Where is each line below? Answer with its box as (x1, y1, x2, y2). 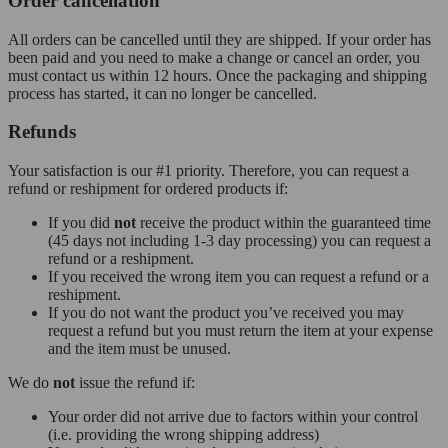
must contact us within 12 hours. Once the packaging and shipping (8, 66, 427, 84)
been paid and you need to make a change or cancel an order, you (8, 48, 420, 66)
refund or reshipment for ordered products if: (8, 180, 288, 197)
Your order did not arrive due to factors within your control (48, 408, 418, 425)
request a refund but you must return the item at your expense (48, 322, 433, 339)
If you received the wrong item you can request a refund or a (48, 268, 429, 285)
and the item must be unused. (48, 340, 231, 357)
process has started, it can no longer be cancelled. (8, 84, 317, 102)
